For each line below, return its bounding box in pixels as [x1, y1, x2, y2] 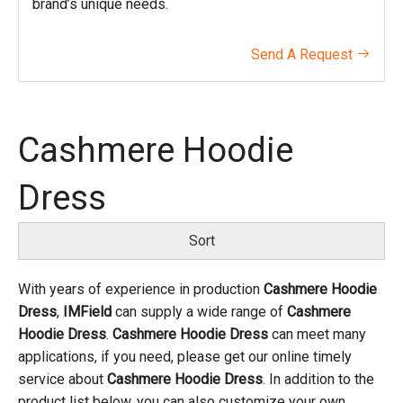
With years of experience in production [18, 281, 264, 299]
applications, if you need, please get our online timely [18, 348, 352, 366]
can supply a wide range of [112, 303, 287, 321]
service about [18, 371, 107, 389]
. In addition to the [263, 371, 374, 389]
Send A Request [251, 46, 356, 64]
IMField [63, 303, 112, 321]
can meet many [268, 326, 366, 344]
